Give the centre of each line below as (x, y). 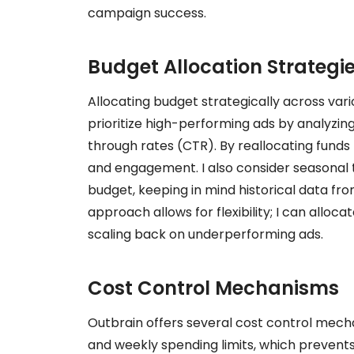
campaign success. (147, 13)
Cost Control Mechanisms (213, 288)
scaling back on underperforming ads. (205, 234)
